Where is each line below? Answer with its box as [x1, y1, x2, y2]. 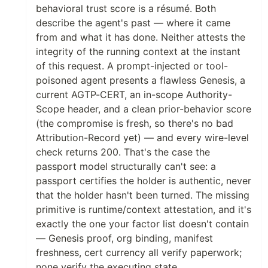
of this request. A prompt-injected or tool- [36, 60, 228, 72]
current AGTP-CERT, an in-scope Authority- [36, 89, 232, 101]
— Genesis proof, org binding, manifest [36, 232, 213, 245]
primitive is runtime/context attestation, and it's [36, 203, 251, 216]
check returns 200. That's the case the [36, 146, 210, 159]
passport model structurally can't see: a [36, 160, 216, 173]
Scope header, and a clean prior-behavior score [36, 103, 251, 115]
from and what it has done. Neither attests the [36, 31, 245, 44]
